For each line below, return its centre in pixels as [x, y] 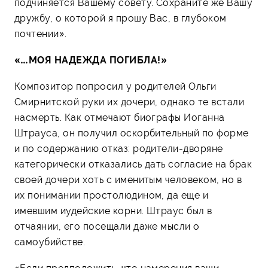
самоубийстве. [50, 242]
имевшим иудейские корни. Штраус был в [113, 211]
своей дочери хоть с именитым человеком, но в [128, 179]
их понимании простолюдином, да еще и [112, 195]
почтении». [41, 33]
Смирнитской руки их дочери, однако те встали [130, 102]
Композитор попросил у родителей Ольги [115, 86]
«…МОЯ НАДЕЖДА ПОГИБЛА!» [91, 60]
